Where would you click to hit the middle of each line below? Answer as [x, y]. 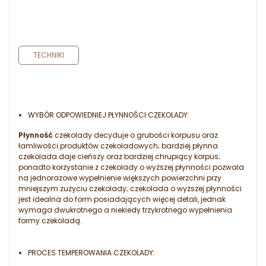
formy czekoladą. [50, 221]
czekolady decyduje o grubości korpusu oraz [135, 135]
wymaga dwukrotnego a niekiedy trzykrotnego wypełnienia [125, 210]
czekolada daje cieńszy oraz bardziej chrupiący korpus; [119, 157]
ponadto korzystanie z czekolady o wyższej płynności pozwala [131, 167]
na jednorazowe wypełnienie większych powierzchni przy [120, 178]
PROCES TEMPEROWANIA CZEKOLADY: [91, 253]
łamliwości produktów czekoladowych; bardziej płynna [118, 146]
